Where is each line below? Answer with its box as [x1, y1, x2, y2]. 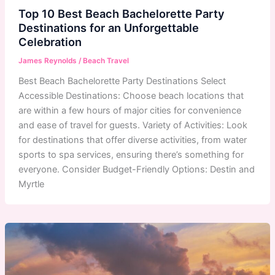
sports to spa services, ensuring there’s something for [18, 149, 244, 160]
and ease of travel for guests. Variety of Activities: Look [18, 119, 247, 131]
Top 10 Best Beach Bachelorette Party [18, 6, 225, 20]
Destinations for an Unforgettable [18, 20, 199, 34]
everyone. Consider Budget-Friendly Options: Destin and [18, 163, 255, 175]
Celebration [18, 34, 82, 48]
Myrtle [18, 178, 44, 190]
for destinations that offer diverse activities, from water [18, 134, 247, 145]
